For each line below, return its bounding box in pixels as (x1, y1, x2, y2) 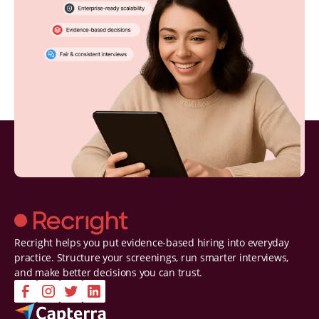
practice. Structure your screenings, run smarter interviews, (14, 250, 288, 264)
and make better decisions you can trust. (14, 265, 202, 279)
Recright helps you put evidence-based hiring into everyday (14, 235, 289, 249)
